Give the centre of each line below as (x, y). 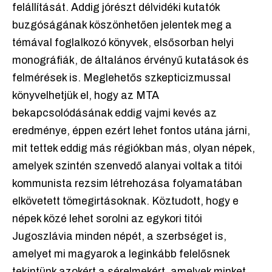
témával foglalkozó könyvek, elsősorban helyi (123, 43)
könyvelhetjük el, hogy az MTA (86, 96)
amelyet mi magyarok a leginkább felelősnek (121, 254)
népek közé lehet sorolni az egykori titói (107, 219)
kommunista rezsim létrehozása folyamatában (127, 184)
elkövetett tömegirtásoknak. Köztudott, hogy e (125, 202)
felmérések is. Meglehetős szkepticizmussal (121, 78)
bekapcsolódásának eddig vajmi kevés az (114, 114)
